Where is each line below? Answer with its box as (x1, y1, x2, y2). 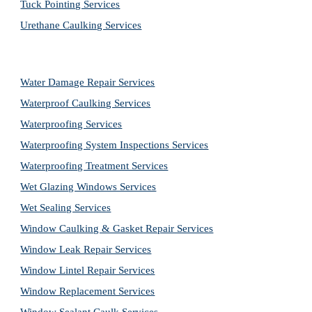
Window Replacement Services (20, 286, 155, 297)
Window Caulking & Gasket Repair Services (20, 223, 214, 234)
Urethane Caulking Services (20, 19, 142, 31)
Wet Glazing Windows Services (20, 181, 157, 192)
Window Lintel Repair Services (20, 265, 155, 276)
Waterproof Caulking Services (20, 97, 151, 109)
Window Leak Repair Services (20, 244, 152, 255)
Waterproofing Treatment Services (20, 160, 169, 171)
